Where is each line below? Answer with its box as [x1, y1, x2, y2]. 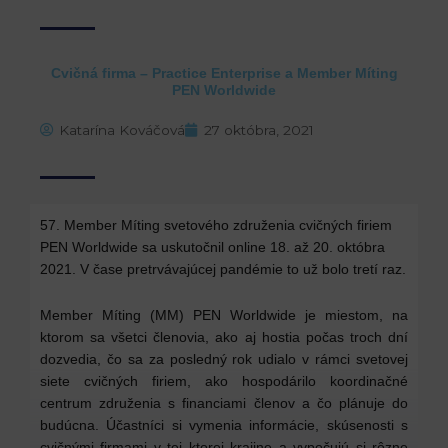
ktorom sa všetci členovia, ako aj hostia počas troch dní [40, 329, 408, 346]
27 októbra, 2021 [204, 121, 314, 138]
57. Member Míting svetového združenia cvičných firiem [40, 216, 392, 233]
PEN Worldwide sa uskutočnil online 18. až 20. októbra [40, 238, 385, 255]
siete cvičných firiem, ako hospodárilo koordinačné [40, 373, 408, 390]
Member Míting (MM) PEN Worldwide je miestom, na [40, 307, 408, 324]
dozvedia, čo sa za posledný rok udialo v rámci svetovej [40, 351, 408, 368]
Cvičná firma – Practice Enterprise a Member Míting [50, 65, 398, 81]
